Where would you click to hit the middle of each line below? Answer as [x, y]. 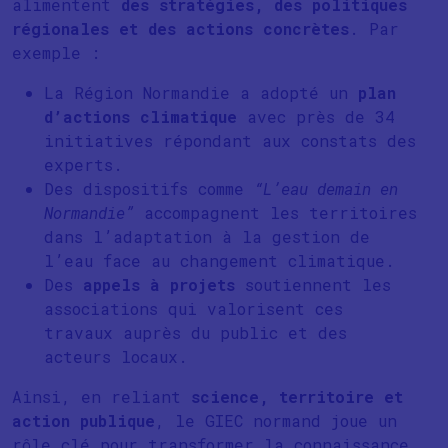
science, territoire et [297, 396]
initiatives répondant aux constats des [230, 140]
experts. [83, 164]
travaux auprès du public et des [195, 332]
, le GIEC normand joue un [276, 420]
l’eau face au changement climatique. [219, 260]
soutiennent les [313, 284]
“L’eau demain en [326, 188]
